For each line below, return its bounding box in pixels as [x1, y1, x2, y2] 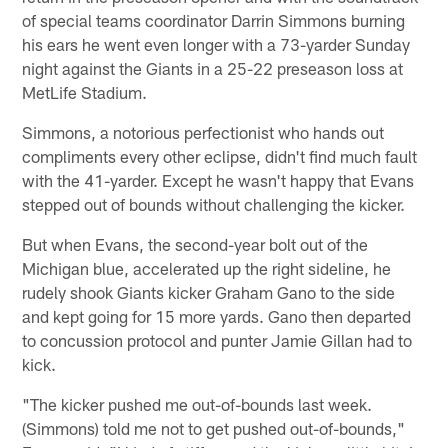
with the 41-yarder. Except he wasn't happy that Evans [22, 169, 415, 190]
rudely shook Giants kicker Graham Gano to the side [22, 281, 396, 302]
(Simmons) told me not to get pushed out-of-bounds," [22, 417, 406, 438]
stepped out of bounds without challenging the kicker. [22, 193, 406, 214]
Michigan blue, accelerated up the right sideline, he [22, 257, 392, 278]
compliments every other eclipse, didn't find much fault [22, 145, 418, 166]
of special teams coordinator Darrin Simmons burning [22, 9, 406, 30]
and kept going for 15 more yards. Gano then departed [22, 305, 412, 326]
